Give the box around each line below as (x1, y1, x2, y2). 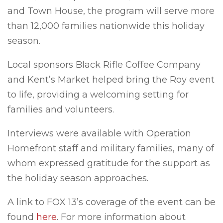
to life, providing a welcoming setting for (7, 89, 189, 100)
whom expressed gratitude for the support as (7, 158, 210, 169)
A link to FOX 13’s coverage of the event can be (7, 197, 216, 208)
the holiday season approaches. (7, 173, 148, 184)
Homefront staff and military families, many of (7, 143, 214, 154)
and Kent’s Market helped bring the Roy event (7, 74, 215, 85)
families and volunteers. (7, 104, 114, 115)
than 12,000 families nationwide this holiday (7, 20, 205, 31)
